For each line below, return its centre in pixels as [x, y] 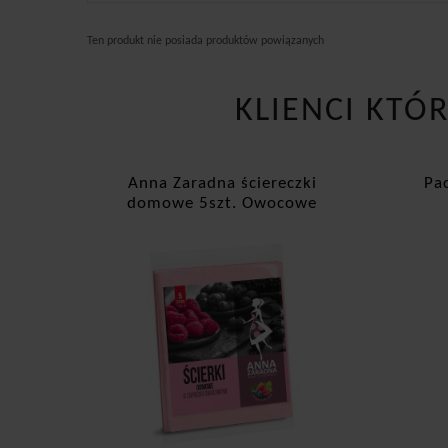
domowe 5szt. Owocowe [222, 203]
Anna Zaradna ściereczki [222, 183]
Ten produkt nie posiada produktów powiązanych [205, 40]
